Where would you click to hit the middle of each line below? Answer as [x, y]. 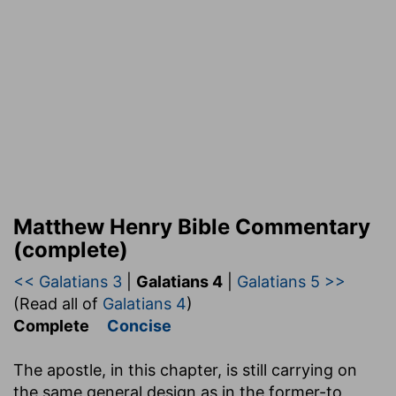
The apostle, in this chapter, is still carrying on [185, 369]
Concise [139, 325]
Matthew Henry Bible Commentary [192, 226]
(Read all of [58, 303]
